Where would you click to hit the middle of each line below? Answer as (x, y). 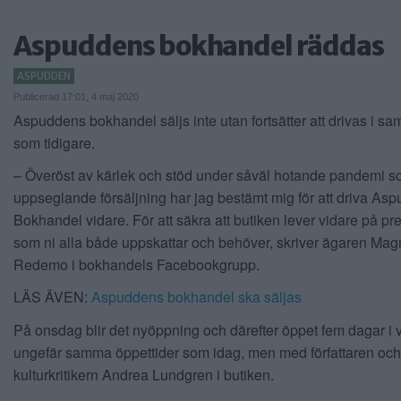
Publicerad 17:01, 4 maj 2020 (76, 97)
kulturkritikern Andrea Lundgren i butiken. (145, 374)
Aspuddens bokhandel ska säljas (196, 297)
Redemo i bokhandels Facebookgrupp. (137, 265)
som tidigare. (54, 143)
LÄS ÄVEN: (52, 297)
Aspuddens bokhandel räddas (199, 46)
